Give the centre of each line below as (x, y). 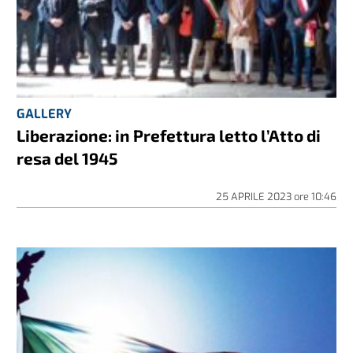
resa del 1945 (67, 158)
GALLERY (45, 113)
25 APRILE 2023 (255, 196)
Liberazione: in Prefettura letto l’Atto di (169, 135)
